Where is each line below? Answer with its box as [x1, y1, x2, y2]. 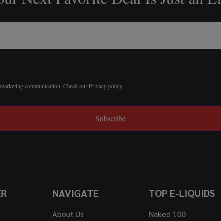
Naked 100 [148, 209, 186, 220]
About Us [52, 209, 84, 220]
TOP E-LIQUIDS [148, 186, 215, 200]
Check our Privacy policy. [63, 82, 123, 90]
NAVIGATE [52, 186, 99, 200]
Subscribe [95, 113, 126, 124]
